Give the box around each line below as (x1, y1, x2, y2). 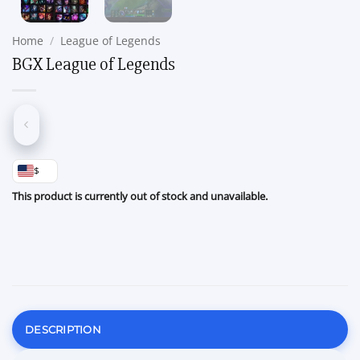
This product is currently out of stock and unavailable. (12, 188, 268, 203)
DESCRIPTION (25, 323, 101, 337)
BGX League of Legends (12, 53, 175, 76)
